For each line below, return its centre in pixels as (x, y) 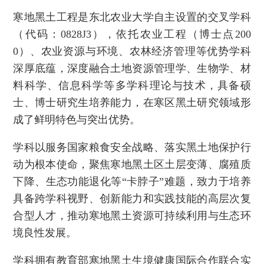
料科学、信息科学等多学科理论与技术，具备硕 (132, 85)
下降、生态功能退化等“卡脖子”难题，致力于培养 (132, 181)
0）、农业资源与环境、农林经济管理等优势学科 (132, 51)
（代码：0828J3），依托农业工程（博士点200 (132, 34)
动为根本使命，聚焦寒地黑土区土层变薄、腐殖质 (132, 164)
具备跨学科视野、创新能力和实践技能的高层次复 (132, 198)
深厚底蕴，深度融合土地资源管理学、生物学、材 (132, 68)
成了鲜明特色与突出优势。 (77, 119)
